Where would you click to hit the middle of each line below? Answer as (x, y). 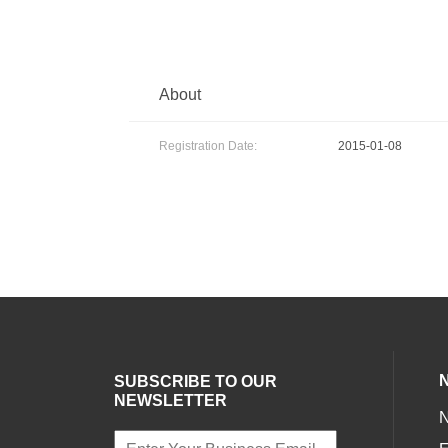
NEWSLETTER (171, 400)
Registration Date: (208, 146)
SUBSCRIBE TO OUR (196, 381)
